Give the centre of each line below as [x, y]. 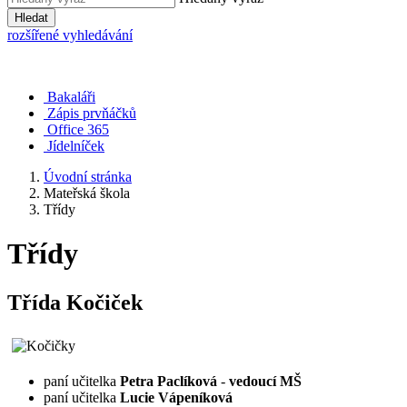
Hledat [31, 18]
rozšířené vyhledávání [70, 35]
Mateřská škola [87, 193]
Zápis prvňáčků [90, 113]
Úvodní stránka [88, 177]
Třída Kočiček [75, 302]
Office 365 [78, 129]
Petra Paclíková [169, 381]
